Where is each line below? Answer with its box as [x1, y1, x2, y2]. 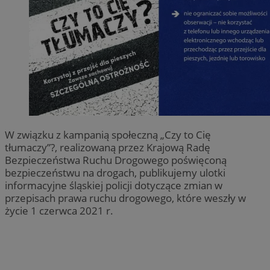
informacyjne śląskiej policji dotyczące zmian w [5, 178, 222, 193]
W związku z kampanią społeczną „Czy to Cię [5, 128, 211, 142]
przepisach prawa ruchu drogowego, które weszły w [5, 191, 246, 206]
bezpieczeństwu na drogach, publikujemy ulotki [5, 166, 225, 180]
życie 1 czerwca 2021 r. [5, 204, 113, 218]
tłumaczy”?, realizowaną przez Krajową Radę [5, 140, 210, 155]
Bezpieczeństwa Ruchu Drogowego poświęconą [5, 153, 227, 168]
